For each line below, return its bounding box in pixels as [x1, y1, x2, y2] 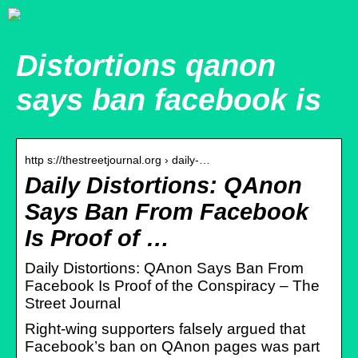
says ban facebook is [16, 83, 321, 117]
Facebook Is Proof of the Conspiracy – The [25, 276, 320, 294]
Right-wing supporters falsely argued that [25, 320, 305, 337]
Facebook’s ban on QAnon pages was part [25, 337, 320, 355]
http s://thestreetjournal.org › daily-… [25, 153, 210, 166]
